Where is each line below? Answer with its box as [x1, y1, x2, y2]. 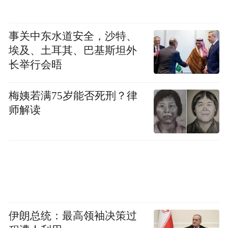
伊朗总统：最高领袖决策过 [9, 210, 137, 221]
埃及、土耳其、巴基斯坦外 [9, 44, 137, 56]
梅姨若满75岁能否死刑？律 [9, 90, 138, 102]
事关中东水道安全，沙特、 [9, 30, 137, 42]
